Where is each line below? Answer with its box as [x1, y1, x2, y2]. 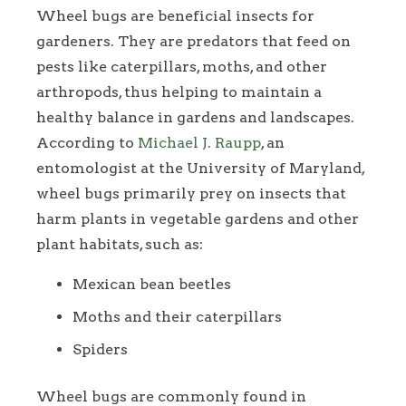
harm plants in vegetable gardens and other [36, 210, 359, 228]
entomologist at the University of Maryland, [36, 159, 364, 178]
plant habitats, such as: [36, 236, 203, 254]
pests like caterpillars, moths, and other [36, 58, 327, 76]
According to [36, 134, 138, 152]
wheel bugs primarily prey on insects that [36, 185, 346, 203]
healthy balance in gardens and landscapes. [36, 109, 354, 127]
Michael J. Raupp [138, 134, 261, 152]
